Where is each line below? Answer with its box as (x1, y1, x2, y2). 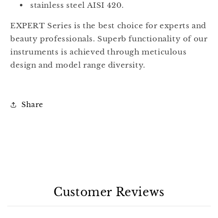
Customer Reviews (54, 185, 164, 200)
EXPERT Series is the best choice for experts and (10, 21, 206, 31)
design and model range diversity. (10, 60, 145, 70)
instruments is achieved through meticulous (10, 47, 187, 57)
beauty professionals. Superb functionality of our (10, 34, 208, 44)
